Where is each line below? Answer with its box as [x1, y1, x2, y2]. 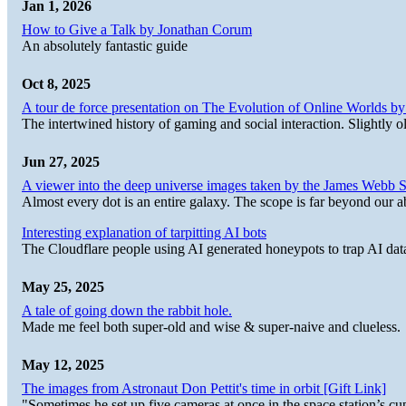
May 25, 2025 [22, 278, 104, 295]
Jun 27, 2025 [22, 153, 100, 169]
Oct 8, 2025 [22, 75, 91, 92]
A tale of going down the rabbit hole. [22, 302, 232, 318]
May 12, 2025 [22, 356, 104, 372]
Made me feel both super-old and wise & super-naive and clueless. [22, 318, 401, 334]
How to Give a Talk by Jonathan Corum [22, 21, 252, 37]
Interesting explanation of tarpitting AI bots [22, 224, 266, 240]
